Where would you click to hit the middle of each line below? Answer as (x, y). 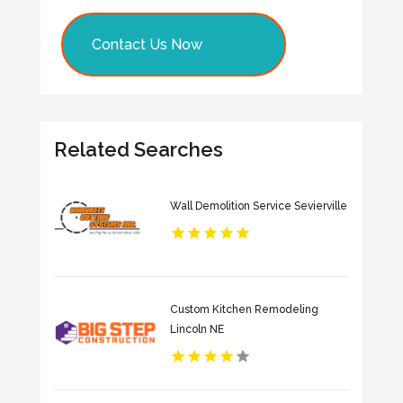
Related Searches (138, 149)
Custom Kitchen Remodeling (244, 309)
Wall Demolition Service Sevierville (258, 206)
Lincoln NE (197, 329)
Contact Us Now (147, 44)
